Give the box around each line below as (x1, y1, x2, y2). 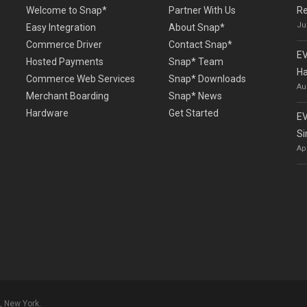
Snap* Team (169, 56, 224, 68)
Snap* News (169, 90, 223, 102)
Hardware (25, 108, 69, 119)
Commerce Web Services (25, 73, 135, 85)
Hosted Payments (25, 56, 103, 68)
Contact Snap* (169, 39, 233, 51)
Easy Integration (25, 22, 96, 34)
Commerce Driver (25, 39, 102, 51)
